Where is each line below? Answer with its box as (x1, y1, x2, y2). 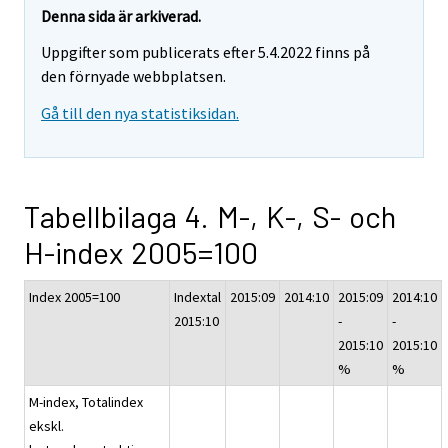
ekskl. (29, 417, 64, 436)
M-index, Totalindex (29, 393, 143, 412)
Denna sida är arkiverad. (41, 5, 201, 26)
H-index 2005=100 (24, 234, 258, 271)
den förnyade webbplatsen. (41, 66, 226, 87)
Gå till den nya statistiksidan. (41, 103, 239, 124)
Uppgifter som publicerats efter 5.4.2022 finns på (41, 42, 370, 63)
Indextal (174, 288, 221, 307)
